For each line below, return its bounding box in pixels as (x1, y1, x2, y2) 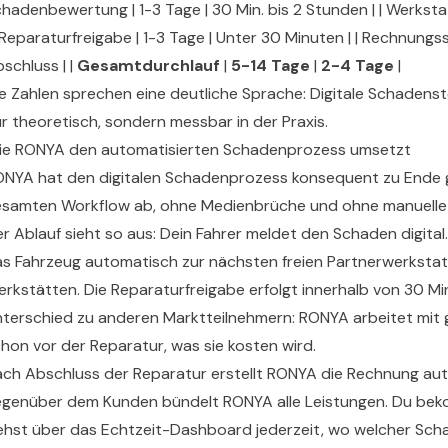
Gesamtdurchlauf (77, 55, 220, 76)
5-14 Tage (231, 55, 310, 76)
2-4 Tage (321, 55, 394, 76)
